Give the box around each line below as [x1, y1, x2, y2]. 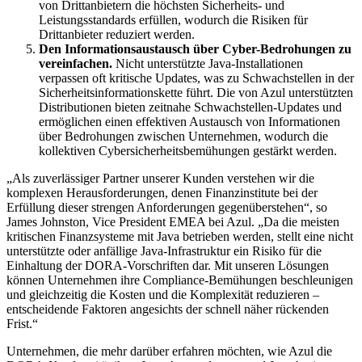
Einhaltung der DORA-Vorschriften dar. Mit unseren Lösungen [6, 258, 329, 272]
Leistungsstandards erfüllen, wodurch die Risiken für [39, 12, 308, 27]
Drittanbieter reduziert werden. [39, 27, 195, 41]
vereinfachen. [39, 56, 116, 70]
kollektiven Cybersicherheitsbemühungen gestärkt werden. [39, 143, 337, 158]
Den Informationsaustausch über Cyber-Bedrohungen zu [39, 41, 351, 56]
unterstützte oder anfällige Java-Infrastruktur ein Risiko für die [6, 243, 322, 258]
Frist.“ [6, 316, 38, 330]
